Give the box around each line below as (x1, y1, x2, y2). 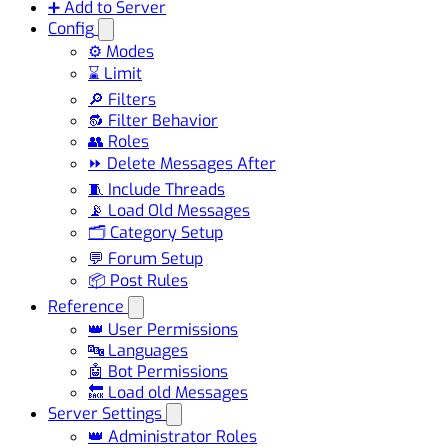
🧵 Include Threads (88, 178, 225, 200)
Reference (48, 295, 124, 317)
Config (48, 17, 94, 39)
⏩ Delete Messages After (88, 152, 276, 174)
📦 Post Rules (88, 269, 188, 291)
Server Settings (48, 402, 162, 424)
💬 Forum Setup (88, 247, 203, 269)
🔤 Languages (88, 339, 188, 361)
